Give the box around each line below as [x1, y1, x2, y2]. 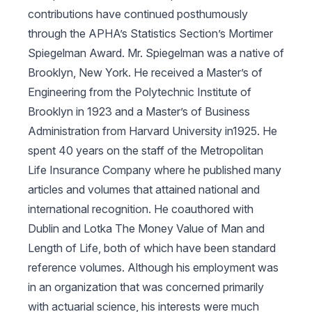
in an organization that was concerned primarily [28, 280, 264, 294]
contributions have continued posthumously [28, 7, 248, 21]
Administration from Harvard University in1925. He [28, 124, 277, 138]
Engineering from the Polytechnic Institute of [28, 85, 251, 99]
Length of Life [28, 241, 98, 255]
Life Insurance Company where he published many [28, 163, 281, 177]
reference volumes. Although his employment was [28, 260, 279, 274]
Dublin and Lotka [28, 221, 115, 235]
